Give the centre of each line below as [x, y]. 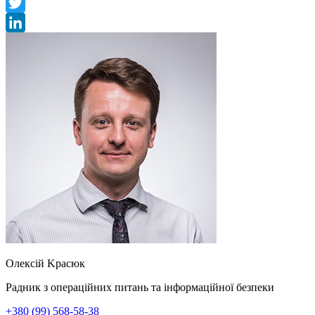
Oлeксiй [25, 263]
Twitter [21, 22]
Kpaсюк [66, 263]
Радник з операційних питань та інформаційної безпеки [140, 287]
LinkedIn [26, 41]
